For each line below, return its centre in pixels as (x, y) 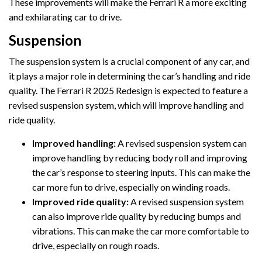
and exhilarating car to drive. (65, 16)
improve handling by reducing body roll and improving (140, 157)
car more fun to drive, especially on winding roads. (131, 187)
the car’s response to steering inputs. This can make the (141, 172)
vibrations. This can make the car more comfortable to (141, 230)
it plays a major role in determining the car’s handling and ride (130, 75)
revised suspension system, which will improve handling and (126, 105)
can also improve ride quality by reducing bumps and (137, 216)
